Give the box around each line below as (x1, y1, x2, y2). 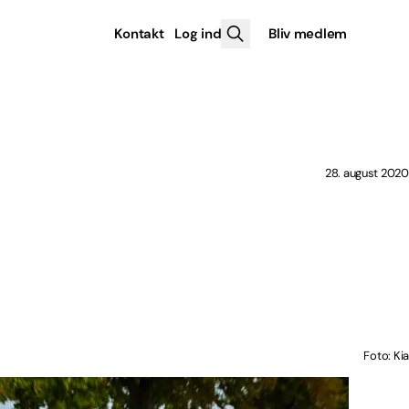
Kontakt (114, 25, 164, 43)
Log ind (174, 25, 222, 43)
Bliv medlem (268, 25, 347, 43)
